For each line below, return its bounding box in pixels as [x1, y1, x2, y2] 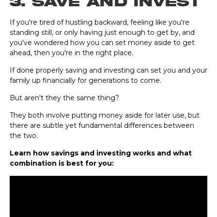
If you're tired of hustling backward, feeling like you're [10, 17, 189, 27]
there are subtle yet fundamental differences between [10, 121, 194, 130]
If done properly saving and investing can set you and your [10, 65, 207, 75]
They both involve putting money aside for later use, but [10, 110, 200, 120]
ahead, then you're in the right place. [10, 48, 133, 57]
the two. [10, 131, 38, 140]
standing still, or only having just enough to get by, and [10, 28, 195, 37]
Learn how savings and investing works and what [10, 148, 192, 157]
